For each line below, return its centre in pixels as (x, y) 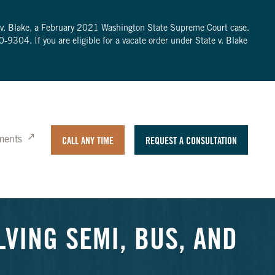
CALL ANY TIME (87, 141)
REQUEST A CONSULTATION (191, 141)
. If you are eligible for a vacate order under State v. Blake (138, 42)
